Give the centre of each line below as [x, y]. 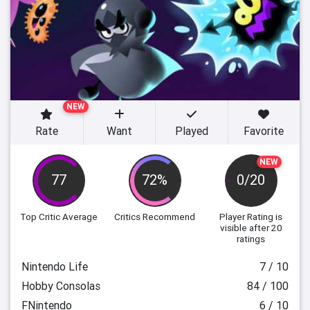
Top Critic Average [59, 217]
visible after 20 [251, 228]
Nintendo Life [55, 266]
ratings [251, 239]
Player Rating [247, 217]
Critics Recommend [155, 217]
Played [191, 131]
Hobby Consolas [61, 286]
